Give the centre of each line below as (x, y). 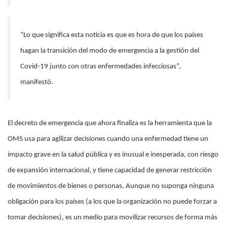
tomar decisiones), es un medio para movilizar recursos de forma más (112, 217)
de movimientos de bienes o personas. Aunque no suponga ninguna (111, 186)
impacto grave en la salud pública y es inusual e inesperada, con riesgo (113, 155)
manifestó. (37, 82)
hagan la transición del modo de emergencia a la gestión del (110, 51)
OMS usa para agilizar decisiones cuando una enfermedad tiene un (108, 139)
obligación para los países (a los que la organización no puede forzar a (112, 202)
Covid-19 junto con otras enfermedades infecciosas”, (101, 66)
